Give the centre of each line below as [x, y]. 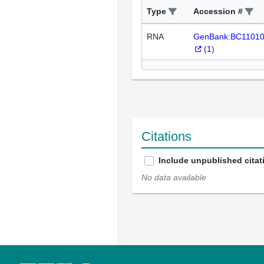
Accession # [218, 11]
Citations [166, 137]
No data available [174, 178]
